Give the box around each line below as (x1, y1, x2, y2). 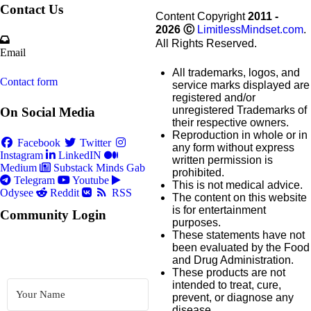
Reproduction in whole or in (172, 129, 308, 141)
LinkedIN (58, 149, 101, 161)
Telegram (14, 174, 55, 186)
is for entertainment (172, 204, 266, 216)
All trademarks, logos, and (172, 67, 300, 78)
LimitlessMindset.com (197, 24, 303, 35)
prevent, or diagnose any (172, 292, 294, 303)
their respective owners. (172, 117, 289, 128)
